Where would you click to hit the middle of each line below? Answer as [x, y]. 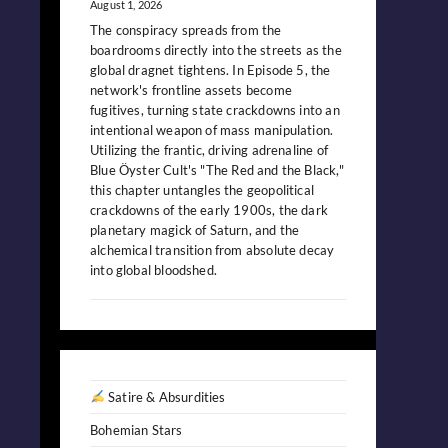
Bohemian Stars [136, 429]
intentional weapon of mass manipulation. [212, 129]
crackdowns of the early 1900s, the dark [209, 209]
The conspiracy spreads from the [186, 29]
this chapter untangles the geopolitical [202, 189]
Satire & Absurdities [165, 396]
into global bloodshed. [153, 269]
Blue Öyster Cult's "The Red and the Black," [217, 169]
